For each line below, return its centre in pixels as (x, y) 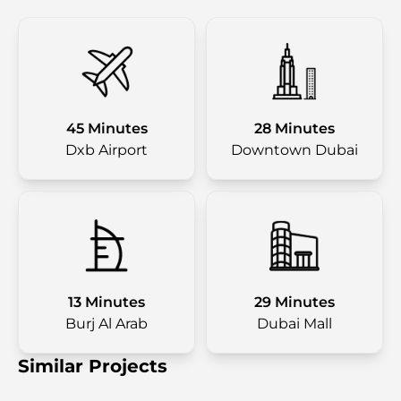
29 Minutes (294, 302)
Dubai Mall (294, 324)
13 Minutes (107, 302)
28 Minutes (294, 128)
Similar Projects (93, 366)
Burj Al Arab (107, 324)
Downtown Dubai (294, 150)
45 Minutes (107, 128)
